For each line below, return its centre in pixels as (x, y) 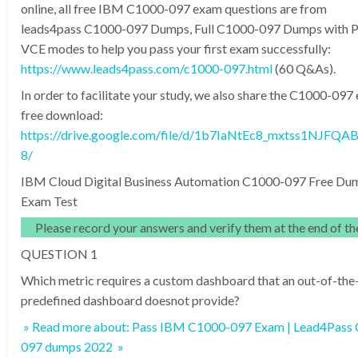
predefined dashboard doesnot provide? (130, 300)
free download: (62, 114)
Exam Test (49, 201)
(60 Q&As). (304, 68)
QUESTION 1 (59, 253)
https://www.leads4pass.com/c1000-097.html (147, 68)
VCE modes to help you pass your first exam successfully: (176, 48)
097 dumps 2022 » (72, 346)
